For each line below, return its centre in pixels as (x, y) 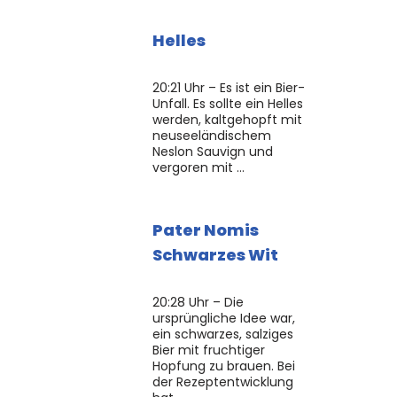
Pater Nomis (206, 230)
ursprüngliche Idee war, (224, 318)
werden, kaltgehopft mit (227, 120)
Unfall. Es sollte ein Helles (228, 104)
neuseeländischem (212, 136)
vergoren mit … (198, 167)
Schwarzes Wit (215, 255)
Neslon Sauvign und (213, 152)
